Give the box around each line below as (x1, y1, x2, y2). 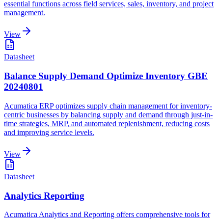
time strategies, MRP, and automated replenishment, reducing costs (4, 119, 210, 128)
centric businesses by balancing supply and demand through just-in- (4, 110, 213, 119)
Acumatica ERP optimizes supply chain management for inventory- (4, 101, 212, 110)
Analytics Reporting (4, 190, 84, 201)
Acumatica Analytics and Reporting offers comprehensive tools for (4, 210, 210, 219)
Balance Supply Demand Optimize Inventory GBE (4, 71, 208, 82)
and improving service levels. (4, 128, 94, 137)
